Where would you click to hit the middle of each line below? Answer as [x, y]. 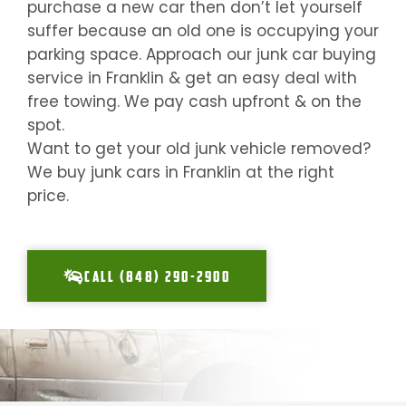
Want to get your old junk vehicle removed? [199, 149]
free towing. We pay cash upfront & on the [194, 102]
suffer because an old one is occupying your [203, 31]
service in [67, 78]
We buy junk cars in [105, 173]
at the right [288, 173]
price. [48, 196]
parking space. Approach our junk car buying [202, 55]
